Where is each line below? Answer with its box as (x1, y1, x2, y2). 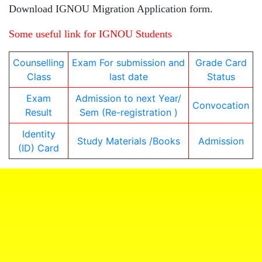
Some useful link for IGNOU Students (9, 28, 172, 40)
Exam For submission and (72, 57, 185, 69)
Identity (22, 128, 56, 140)
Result (25, 106, 52, 119)
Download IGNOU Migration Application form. (9, 3, 213, 15)
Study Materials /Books (77, 135, 180, 147)
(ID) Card (18, 142, 59, 154)
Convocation (192, 99, 249, 112)
